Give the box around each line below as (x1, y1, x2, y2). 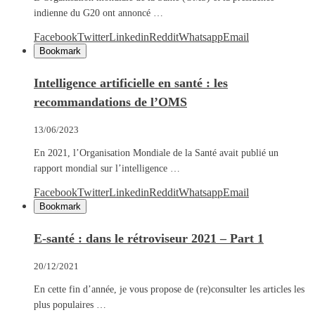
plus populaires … (34, 299, 106, 310)
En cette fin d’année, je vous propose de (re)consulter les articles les (34, 283, 304, 295)
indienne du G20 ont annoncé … (34, 7, 163, 18)
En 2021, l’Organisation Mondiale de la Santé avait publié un (34, 147, 278, 158)
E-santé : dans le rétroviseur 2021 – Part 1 (34, 231, 264, 245)
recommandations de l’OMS (34, 94, 187, 109)
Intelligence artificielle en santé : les (34, 75, 228, 90)
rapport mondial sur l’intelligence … (34, 162, 180, 174)
